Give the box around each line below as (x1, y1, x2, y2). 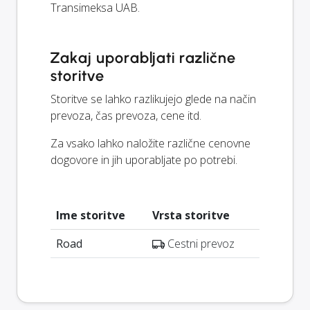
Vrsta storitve (152, 207, 230, 223)
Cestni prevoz (165, 235, 235, 251)
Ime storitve (56, 207, 125, 223)
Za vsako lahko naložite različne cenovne (51, 135, 250, 151)
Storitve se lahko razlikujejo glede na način (51, 91, 256, 107)
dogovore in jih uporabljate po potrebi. (51, 152, 237, 167)
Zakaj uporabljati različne (51, 48, 236, 67)
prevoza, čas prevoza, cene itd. (51, 107, 201, 123)
